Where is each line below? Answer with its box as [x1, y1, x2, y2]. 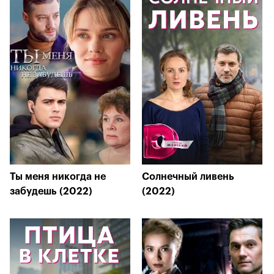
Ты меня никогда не [10, 172, 106, 182]
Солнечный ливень [142, 172, 234, 182]
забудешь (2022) [10, 187, 92, 196]
